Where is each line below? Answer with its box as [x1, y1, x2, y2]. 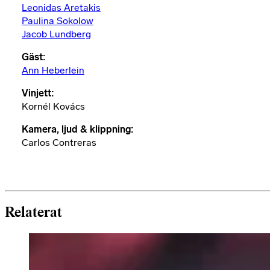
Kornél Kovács [22, 101, 85, 113]
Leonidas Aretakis [22, 2, 101, 14]
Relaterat [5, 204, 62, 222]
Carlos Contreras [22, 137, 96, 149]
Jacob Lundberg [22, 28, 91, 40]
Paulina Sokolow [22, 15, 93, 27]
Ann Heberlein [22, 64, 84, 77]
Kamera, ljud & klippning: [22, 124, 134, 136]
